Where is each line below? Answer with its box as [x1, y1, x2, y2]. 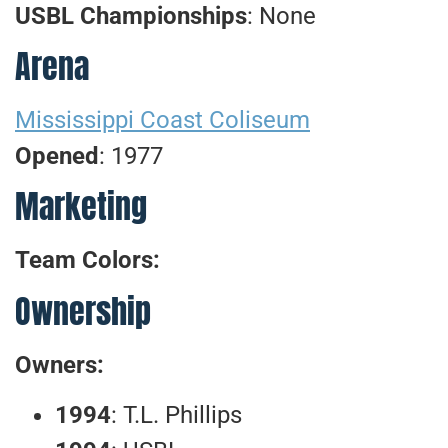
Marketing [15, 182, 147, 232]
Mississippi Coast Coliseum [15, 106, 310, 135]
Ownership [15, 286, 151, 336]
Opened [15, 142, 99, 171]
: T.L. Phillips [111, 401, 242, 430]
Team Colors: [15, 246, 160, 275]
